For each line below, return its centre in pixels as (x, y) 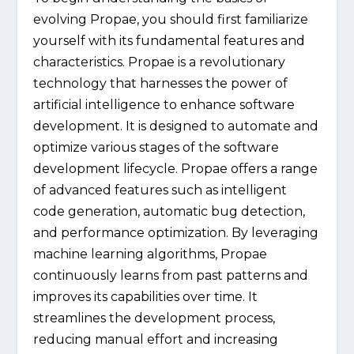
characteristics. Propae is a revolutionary (160, 62)
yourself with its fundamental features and (169, 41)
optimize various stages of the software (156, 148)
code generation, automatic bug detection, (169, 212)
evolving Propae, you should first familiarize (171, 20)
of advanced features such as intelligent (160, 190)
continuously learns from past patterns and (171, 276)
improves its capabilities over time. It (146, 297)
